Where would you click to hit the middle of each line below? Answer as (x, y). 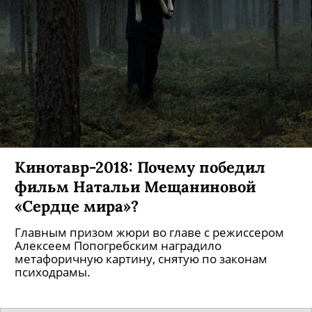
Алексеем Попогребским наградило (118, 245)
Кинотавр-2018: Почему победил (140, 167)
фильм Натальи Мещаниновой (135, 186)
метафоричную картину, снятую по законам (141, 259)
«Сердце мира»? (77, 206)
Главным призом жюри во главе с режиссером (149, 232)
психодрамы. (53, 272)
